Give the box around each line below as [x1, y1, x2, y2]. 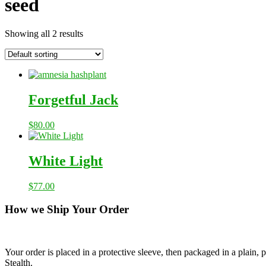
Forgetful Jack [28, 92, 118, 108]
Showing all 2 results [5, 28, 83, 39]
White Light [28, 153, 103, 169]
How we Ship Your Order [5, 202, 129, 216]
